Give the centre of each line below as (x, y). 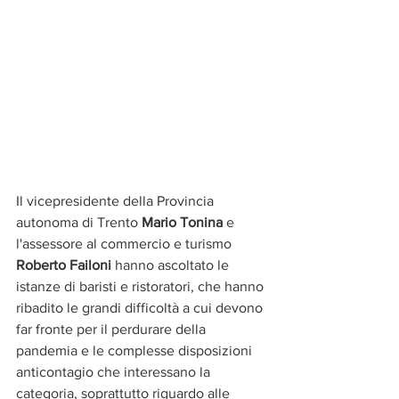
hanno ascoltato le (174, 265)
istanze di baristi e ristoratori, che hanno (142, 286)
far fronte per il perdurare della (113, 329)
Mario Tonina (180, 222)
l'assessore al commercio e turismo (126, 243)
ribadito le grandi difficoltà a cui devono (141, 307)
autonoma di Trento (77, 222)
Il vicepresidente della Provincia (117, 200)
